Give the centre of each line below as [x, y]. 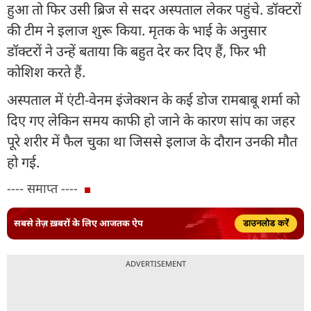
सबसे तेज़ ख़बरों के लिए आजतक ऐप [78, 223]
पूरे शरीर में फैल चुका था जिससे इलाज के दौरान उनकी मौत [152, 141]
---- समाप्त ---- [42, 188]
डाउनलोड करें [266, 223]
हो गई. [23, 162]
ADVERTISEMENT [155, 263]
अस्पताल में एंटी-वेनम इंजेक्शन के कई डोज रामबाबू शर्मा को [153, 99]
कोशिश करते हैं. [46, 72]
